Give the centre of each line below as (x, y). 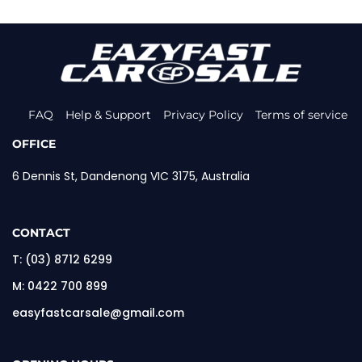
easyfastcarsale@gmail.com (98, 312)
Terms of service (301, 114)
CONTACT (41, 232)
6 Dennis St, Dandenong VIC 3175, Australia (131, 176)
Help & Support (108, 114)
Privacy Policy (203, 114)
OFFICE (34, 143)
